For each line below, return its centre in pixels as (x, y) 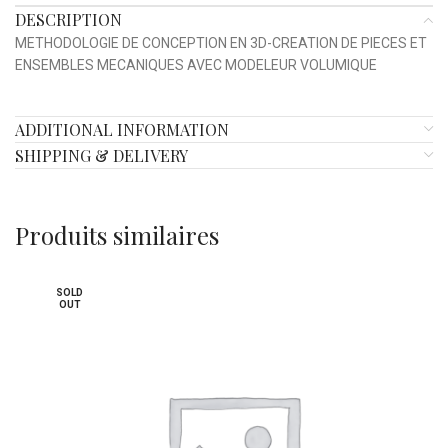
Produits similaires (117, 235)
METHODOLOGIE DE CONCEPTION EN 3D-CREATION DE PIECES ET (221, 43)
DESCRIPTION (68, 20)
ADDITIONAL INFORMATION (122, 130)
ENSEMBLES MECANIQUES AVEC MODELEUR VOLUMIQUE (196, 65)
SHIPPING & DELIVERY (101, 156)
